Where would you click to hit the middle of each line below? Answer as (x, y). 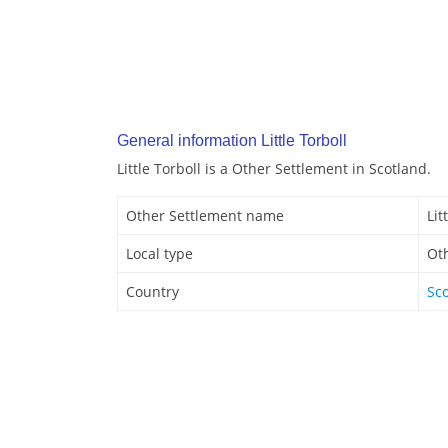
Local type (159, 254)
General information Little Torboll (232, 141)
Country (152, 292)
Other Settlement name (205, 216)
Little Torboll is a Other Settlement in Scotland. (274, 169)
